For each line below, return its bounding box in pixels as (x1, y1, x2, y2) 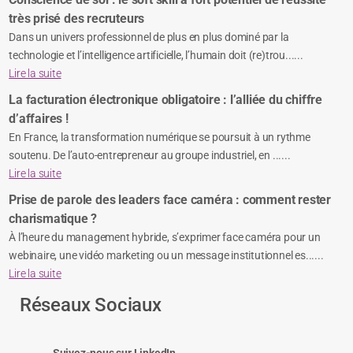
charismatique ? (9, 211, 98, 227)
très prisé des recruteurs (9, 11, 145, 27)
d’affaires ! (9, 111, 69, 127)
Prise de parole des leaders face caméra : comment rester (9, 192, 332, 208)
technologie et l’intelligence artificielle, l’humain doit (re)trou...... (9, 49, 303, 62)
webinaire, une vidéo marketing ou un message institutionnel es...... (9, 249, 324, 262)
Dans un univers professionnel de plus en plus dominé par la (9, 31, 289, 44)
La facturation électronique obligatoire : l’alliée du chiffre (9, 92, 323, 108)
